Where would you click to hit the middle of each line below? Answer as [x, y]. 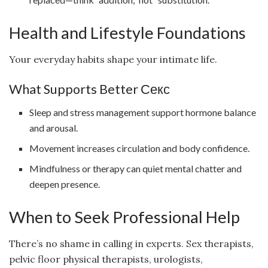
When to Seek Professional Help [124, 217]
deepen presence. [65, 184]
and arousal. [54, 127]
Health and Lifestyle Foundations [127, 32]
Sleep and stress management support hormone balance [143, 112]
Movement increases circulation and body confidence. [140, 148]
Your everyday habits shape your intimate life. [113, 60]
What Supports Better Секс [89, 89]
